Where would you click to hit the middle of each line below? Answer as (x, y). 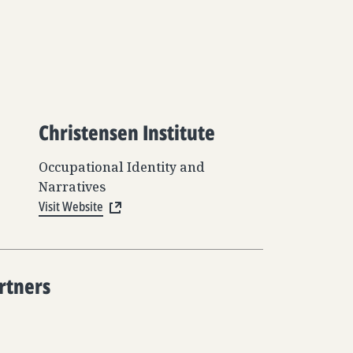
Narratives (72, 187)
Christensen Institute (127, 132)
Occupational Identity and (122, 167)
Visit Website (71, 206)
